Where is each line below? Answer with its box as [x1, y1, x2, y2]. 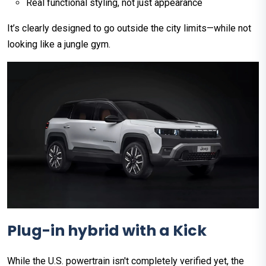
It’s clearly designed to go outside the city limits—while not [7, 23, 251, 34]
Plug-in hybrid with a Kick [7, 220, 207, 242]
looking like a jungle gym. [7, 39, 110, 50]
